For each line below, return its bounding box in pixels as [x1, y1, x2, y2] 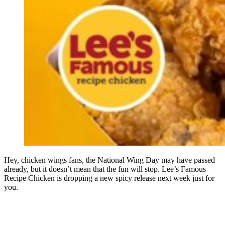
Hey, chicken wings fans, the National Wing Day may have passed [4, 156, 215, 165]
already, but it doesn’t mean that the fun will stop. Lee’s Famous [4, 165, 206, 174]
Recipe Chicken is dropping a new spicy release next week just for [4, 174, 214, 183]
